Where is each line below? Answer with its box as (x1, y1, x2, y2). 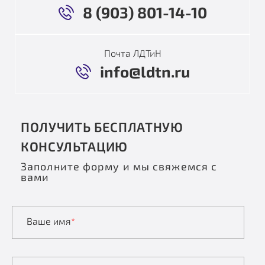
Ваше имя (27, 215, 71, 227)
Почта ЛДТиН (104, 47, 161, 59)
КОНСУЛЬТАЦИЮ (21, 138, 128, 154)
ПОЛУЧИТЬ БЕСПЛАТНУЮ (21, 119, 183, 134)
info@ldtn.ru (99, 62, 190, 80)
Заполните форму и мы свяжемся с (21, 160, 218, 173)
